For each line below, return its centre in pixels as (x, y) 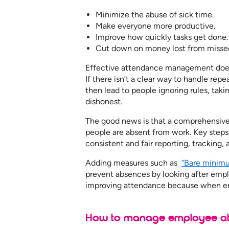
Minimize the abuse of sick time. (155, 14)
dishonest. (104, 101)
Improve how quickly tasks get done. (162, 37)
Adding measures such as (133, 163)
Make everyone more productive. (155, 26)
